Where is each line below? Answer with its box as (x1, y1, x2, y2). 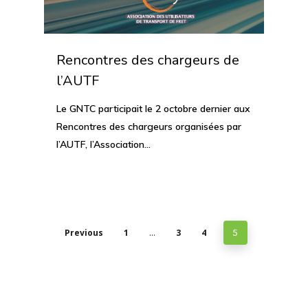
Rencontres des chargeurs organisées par (56, 120, 241, 133)
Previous (64, 226, 103, 239)
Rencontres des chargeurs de (56, 50, 239, 69)
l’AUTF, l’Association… (56, 137, 151, 151)
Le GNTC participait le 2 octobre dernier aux (56, 102, 250, 115)
